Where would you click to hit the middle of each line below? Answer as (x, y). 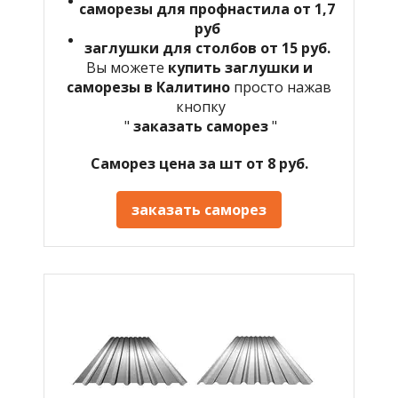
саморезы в (111, 87)
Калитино (195, 87)
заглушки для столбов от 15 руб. (207, 48)
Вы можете (127, 67)
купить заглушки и (240, 67)
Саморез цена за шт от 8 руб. (199, 163)
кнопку (199, 106)
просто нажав (283, 87)
